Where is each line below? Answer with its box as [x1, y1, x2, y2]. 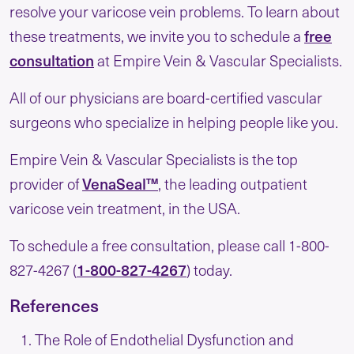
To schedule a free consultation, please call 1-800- [9, 234, 330, 255]
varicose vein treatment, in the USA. [9, 197, 240, 218]
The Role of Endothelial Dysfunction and [35, 328, 294, 349]
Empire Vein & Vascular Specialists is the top [9, 148, 298, 169]
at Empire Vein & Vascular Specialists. [94, 49, 342, 70]
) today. [186, 258, 232, 280]
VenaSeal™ [82, 171, 158, 194]
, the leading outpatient [158, 172, 307, 194]
